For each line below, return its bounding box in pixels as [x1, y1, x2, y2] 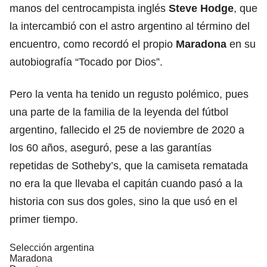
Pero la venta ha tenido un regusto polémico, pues [10, 88, 249, 100]
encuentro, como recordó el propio [10, 38, 176, 50]
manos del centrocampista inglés [10, 2, 169, 14]
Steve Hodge [169, 2, 234, 14]
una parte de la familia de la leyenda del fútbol [10, 105, 228, 118]
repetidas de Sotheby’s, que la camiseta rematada [10, 159, 248, 172]
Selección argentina [10, 242, 94, 253]
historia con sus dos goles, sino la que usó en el [10, 195, 237, 207]
